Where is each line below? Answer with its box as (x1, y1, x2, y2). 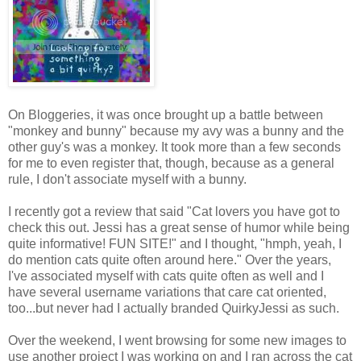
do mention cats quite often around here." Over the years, (8, 252, 331, 267)
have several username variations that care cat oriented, (8, 284, 326, 299)
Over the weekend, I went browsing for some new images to (8, 333, 346, 347)
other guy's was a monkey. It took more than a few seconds (8, 139, 341, 154)
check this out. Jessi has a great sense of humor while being (8, 220, 350, 234)
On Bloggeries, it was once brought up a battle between (8, 107, 323, 122)
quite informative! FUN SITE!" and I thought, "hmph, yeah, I (8, 236, 342, 251)
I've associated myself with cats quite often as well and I (8, 268, 324, 283)
